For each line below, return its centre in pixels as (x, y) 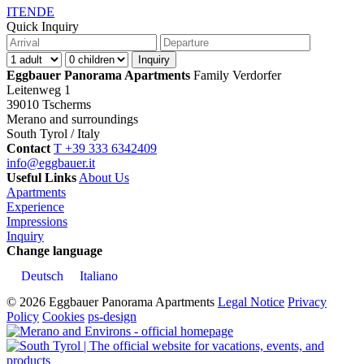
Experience (35, 207)
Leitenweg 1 (39, 90)
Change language (54, 251)
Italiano (99, 276)
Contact (28, 149)
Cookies (63, 316)
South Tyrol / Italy (53, 134)
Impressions (37, 222)
